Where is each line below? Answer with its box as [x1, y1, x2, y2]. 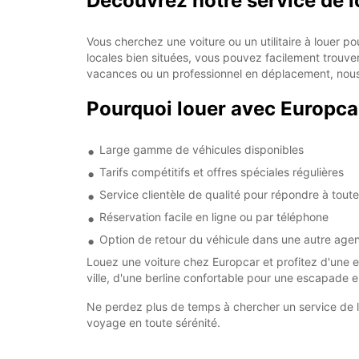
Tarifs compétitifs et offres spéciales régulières [99, 165, 344, 179]
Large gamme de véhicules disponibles [99, 143, 304, 156]
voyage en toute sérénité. [87, 316, 220, 329]
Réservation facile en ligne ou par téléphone [99, 210, 329, 224]
